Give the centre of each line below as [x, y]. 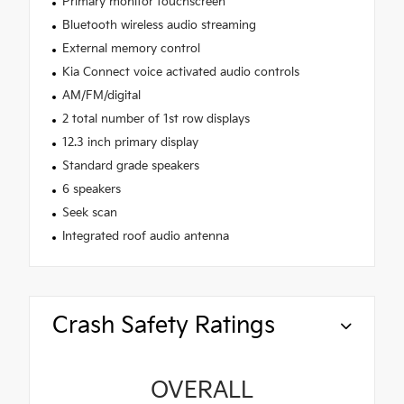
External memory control [131, 48]
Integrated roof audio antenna [145, 236]
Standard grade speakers [130, 165]
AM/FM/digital [101, 95]
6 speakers [91, 189]
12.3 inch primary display [130, 142]
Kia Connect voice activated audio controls [180, 72]
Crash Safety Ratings [164, 326]
